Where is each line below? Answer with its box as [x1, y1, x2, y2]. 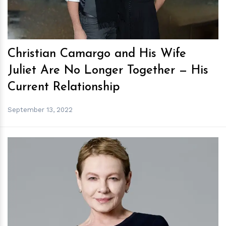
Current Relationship [8, 81, 120, 93]
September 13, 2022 [8, 105, 73, 114]
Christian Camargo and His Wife [8, 48, 186, 60]
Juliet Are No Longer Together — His [8, 65, 208, 77]
